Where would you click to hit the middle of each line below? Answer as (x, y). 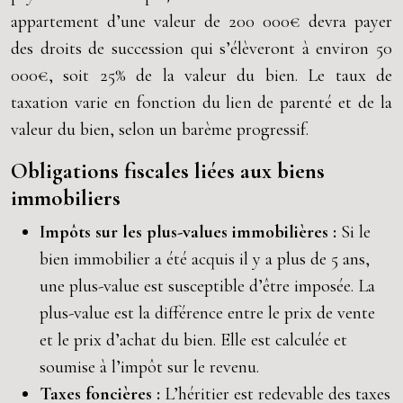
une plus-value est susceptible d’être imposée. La (207, 286)
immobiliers (66, 198)
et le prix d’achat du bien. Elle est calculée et (193, 340)
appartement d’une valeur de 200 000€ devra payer (201, 22)
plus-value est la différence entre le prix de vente (207, 313)
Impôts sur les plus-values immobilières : (190, 232)
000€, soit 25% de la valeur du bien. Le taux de (201, 76)
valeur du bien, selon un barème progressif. (160, 130)
